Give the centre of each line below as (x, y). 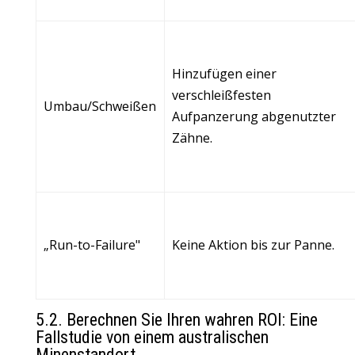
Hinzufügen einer (225, 74)
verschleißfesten (222, 95)
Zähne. (193, 138)
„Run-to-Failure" (92, 245)
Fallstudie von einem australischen (152, 337)
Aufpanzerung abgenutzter (254, 116)
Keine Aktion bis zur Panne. (254, 245)
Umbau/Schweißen (100, 106)
